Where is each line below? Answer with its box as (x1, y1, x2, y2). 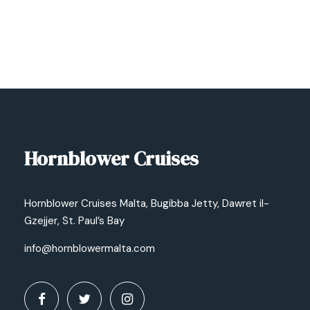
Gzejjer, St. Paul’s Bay (24, 213, 125, 228)
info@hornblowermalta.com (24, 241, 155, 255)
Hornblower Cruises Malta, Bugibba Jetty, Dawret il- (24, 196, 269, 210)
